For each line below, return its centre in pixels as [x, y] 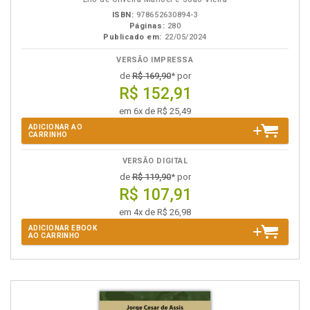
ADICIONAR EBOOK [63, 228]
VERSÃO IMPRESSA [155, 60]
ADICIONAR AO [56, 127]
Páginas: [147, 26]
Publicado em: [133, 37]
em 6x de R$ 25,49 [155, 111]
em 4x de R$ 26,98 [155, 212]
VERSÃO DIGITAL [155, 161]
